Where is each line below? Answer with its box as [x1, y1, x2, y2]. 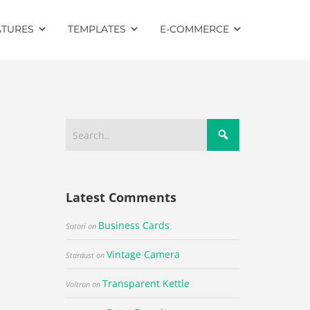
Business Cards [98, 219, 170, 232]
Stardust [66, 250, 95, 260]
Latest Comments [66, 189, 177, 206]
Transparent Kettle [102, 277, 190, 290]
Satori [66, 221, 86, 231]
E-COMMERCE [160, 23, 229, 35]
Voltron [66, 279, 91, 289]
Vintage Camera [107, 248, 181, 261]
